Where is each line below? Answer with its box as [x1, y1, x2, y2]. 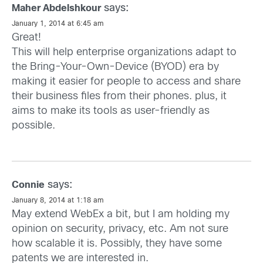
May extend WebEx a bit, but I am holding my [12, 210, 230, 220]
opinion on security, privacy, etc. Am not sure [12, 224, 228, 235]
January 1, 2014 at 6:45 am [12, 21, 104, 28]
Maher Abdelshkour [12, 4, 101, 14]
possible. [12, 121, 55, 131]
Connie [12, 181, 45, 190]
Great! [12, 33, 41, 43]
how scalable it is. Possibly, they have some [12, 239, 222, 249]
